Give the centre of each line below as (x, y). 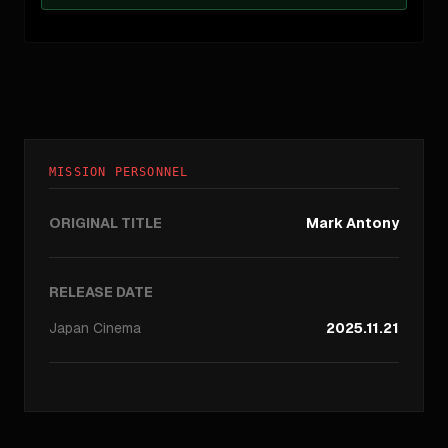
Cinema (117, 328)
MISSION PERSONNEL (119, 172)
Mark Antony (352, 223)
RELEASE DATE (101, 292)
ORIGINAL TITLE (105, 223)
